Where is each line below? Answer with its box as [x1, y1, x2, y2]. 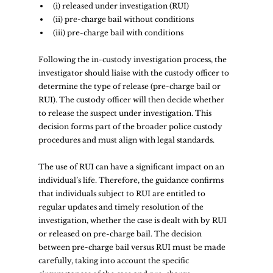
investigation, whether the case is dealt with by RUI [38, 215, 229, 225]
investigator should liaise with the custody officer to [38, 68, 231, 77]
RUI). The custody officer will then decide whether [38, 94, 226, 104]
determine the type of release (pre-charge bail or [38, 81, 222, 91]
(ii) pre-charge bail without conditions [52, 14, 197, 24]
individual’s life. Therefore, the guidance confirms [38, 175, 225, 185]
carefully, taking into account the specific [38, 255, 191, 265]
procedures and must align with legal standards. [38, 135, 218, 144]
